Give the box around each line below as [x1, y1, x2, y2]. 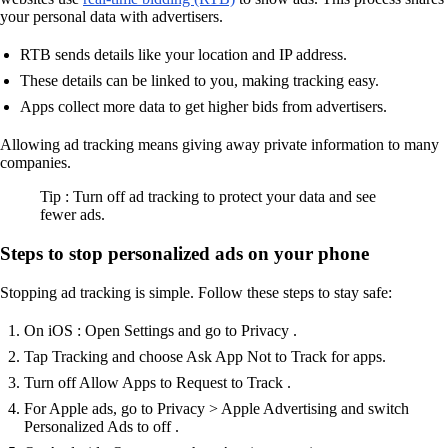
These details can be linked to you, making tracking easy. [20, 72, 379, 90]
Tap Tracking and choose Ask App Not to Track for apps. [24, 347, 386, 365]
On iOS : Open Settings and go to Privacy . [24, 321, 297, 339]
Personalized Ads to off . [24, 417, 179, 435]
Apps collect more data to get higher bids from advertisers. [20, 98, 387, 116]
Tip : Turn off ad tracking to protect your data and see [40, 188, 376, 206]
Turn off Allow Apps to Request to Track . [24, 373, 291, 391]
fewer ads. [40, 206, 105, 224]
